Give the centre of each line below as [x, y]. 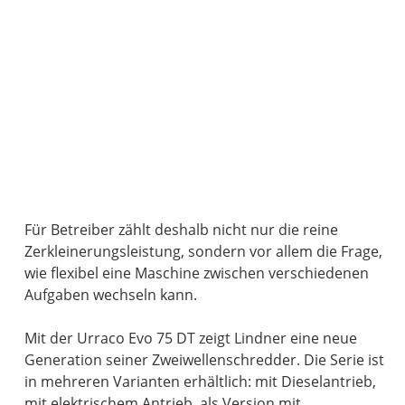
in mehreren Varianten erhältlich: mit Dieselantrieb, [201, 382]
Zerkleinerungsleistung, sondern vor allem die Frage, [204, 252]
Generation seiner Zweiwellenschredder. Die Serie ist [205, 360]
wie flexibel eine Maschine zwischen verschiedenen [197, 273]
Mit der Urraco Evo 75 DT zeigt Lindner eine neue [191, 339]
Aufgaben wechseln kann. [111, 295]
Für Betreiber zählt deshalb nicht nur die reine [182, 230]
